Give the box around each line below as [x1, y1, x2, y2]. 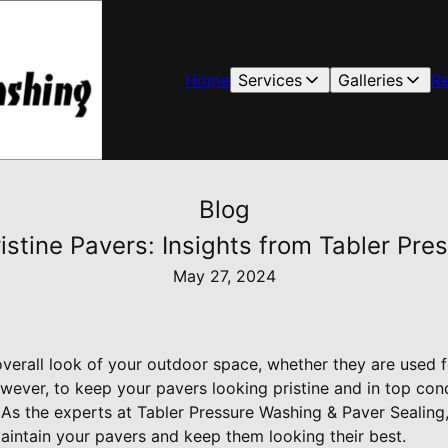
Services [238, 70, 303, 90]
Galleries [338, 70, 404, 90]
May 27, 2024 [172, 266, 276, 286]
